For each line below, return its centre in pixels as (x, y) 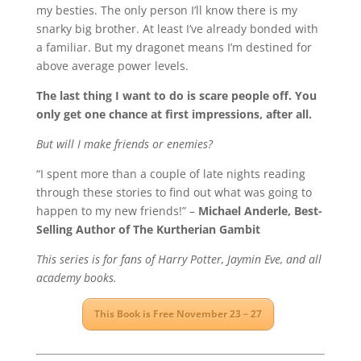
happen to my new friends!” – (117, 211)
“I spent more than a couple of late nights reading (170, 174)
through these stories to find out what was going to (174, 193)
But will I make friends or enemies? (124, 144)
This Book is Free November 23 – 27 (178, 314)
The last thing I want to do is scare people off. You (176, 96)
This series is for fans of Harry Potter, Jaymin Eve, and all (178, 259)
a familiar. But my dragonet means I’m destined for (174, 48)
